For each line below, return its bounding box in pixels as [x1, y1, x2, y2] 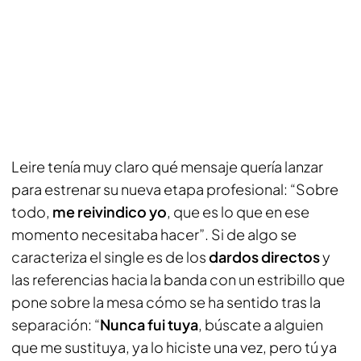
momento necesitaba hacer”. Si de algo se [11, 225, 297, 243]
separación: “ [11, 315, 100, 334]
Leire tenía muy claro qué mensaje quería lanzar [11, 157, 323, 176]
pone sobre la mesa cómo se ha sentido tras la [11, 293, 321, 311]
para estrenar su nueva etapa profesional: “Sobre [11, 180, 338, 198]
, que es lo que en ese [167, 202, 309, 221]
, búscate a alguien [198, 315, 323, 334]
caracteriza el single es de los [11, 247, 209, 266]
